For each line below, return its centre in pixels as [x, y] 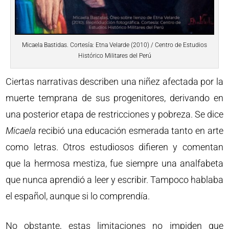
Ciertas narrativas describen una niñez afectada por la [114, 82]
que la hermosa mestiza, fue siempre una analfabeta [114, 164]
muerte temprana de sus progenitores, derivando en [114, 98]
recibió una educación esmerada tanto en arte [131, 131]
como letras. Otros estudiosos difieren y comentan [114, 147]
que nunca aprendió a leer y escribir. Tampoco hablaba [114, 180]
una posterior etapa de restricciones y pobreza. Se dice [114, 114]
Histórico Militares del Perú [114, 56]
